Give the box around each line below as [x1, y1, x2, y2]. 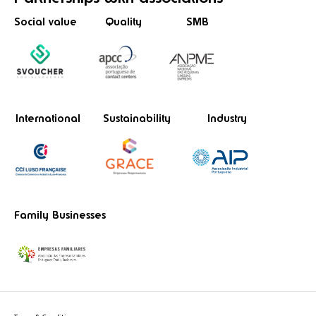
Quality [104, 15, 142, 28]
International [15, 111, 80, 125]
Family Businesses [14, 208, 106, 221]
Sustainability [103, 111, 171, 125]
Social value [14, 15, 77, 28]
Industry [207, 111, 247, 125]
